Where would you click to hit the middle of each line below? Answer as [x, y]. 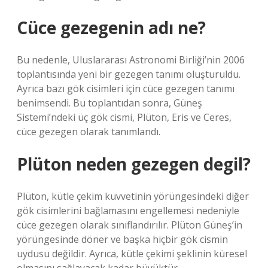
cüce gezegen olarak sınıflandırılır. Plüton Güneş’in [130, 225]
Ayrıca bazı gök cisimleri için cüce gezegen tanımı [126, 89]
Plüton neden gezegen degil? [134, 164]
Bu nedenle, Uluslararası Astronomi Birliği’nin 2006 [131, 60]
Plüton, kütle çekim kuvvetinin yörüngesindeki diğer [133, 196]
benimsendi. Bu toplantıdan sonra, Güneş [109, 103]
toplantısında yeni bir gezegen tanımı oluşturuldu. [129, 74]
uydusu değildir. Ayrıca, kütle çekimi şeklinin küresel [132, 254]
